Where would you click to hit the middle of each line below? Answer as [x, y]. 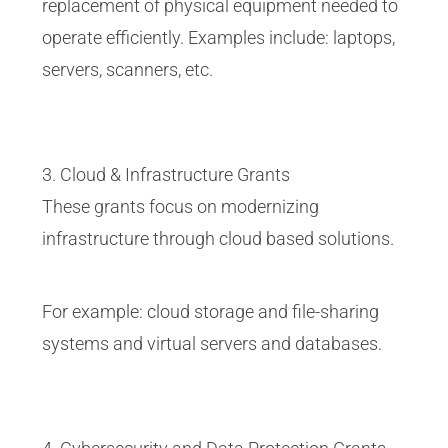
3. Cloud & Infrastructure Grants [166, 175]
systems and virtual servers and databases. [214, 344]
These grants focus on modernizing [180, 207]
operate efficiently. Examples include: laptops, [218, 38]
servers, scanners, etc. [127, 70]
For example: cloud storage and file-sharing [210, 312]
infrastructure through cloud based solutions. [220, 239]
